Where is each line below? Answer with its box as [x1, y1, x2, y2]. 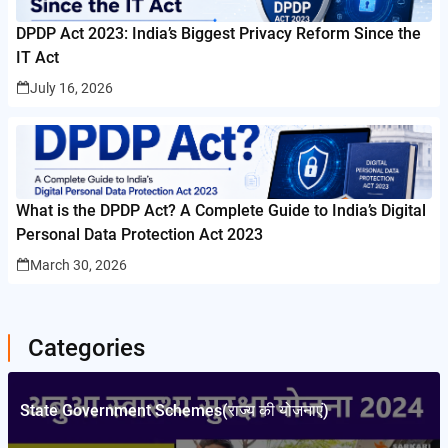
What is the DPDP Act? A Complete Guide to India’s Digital [16, 200, 426, 220]
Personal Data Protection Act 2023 [16, 224, 263, 244]
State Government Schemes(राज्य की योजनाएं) [20, 400, 329, 420]
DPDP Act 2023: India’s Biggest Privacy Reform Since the [16, 23, 421, 43]
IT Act [16, 47, 59, 67]
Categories [28, 333, 145, 362]
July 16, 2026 [30, 79, 113, 96]
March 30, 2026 [30, 256, 127, 273]
